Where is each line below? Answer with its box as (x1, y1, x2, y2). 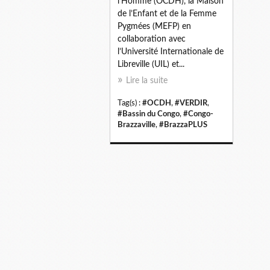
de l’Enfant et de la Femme (118, 9, 216, 18)
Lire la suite (126, 76, 168, 85)
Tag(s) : (118, 99, 142, 107)
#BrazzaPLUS (159, 121, 207, 128)
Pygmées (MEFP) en (118, 22, 191, 31)
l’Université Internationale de (118, 47, 224, 56)
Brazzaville (118, 121, 155, 128)
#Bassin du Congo (118, 110, 180, 118)
